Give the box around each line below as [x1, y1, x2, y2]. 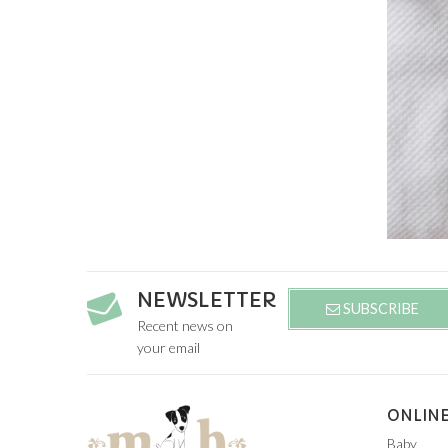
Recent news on [137, 316, 233, 334]
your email [137, 338, 200, 356]
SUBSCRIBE [339, 300, 419, 318]
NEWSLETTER [137, 287, 277, 313]
